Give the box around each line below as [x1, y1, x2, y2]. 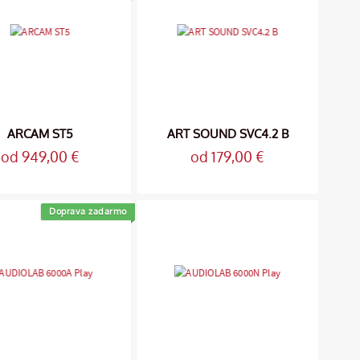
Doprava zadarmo [49, 206, 127, 218]
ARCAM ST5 [7, 125, 74, 141]
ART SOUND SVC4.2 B [166, 125, 288, 141]
